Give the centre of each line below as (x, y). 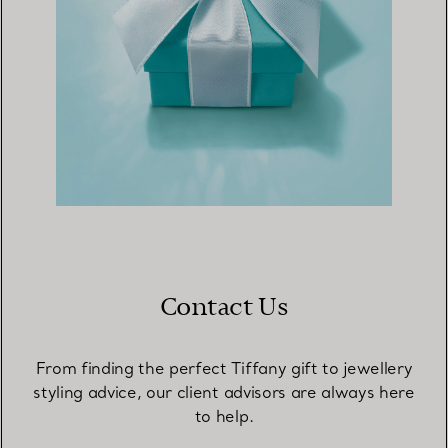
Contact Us (224, 308)
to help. (224, 416)
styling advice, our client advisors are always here (224, 392)
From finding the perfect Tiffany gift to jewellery (224, 368)
